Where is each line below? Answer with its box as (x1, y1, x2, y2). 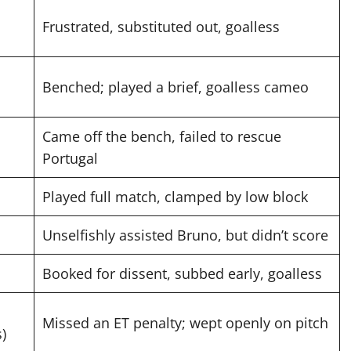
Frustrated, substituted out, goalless (42, 17, 280, 37)
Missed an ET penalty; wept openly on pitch (42, 313, 328, 333)
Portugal (42, 149, 98, 168)
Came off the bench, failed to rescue (42, 127, 281, 147)
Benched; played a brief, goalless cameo (42, 78, 309, 97)
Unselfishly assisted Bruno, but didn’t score (42, 226, 328, 245)
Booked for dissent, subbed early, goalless (42, 264, 322, 284)
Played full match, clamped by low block (42, 187, 308, 207)
